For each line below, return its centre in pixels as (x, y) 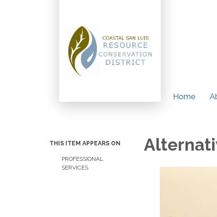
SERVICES (75, 168)
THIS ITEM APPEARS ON (85, 143)
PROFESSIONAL (82, 159)
